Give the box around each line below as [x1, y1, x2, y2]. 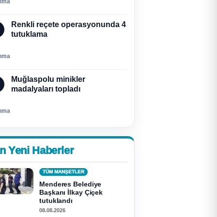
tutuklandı [39, 197, 73, 204]
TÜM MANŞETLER [43, 169, 84, 174]
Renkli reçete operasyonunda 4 [11, 20, 126, 29]
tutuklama [11, 30, 47, 38]
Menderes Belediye [39, 180, 102, 188]
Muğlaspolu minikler [11, 75, 85, 83]
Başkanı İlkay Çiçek [39, 188, 103, 196]
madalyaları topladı [11, 85, 80, 93]
